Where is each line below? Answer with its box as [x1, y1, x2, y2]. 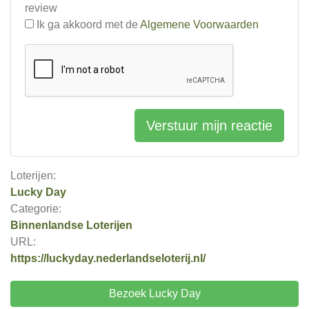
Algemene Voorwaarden [140, 19, 259, 30]
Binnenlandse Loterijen [10, 219, 132, 231]
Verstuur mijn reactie [146, 118, 272, 133]
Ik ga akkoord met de [34, 19, 140, 30]
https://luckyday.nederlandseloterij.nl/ [10, 252, 206, 264]
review [25, 2, 57, 14]
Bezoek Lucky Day [108, 288, 201, 299]
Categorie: [10, 203, 61, 215]
